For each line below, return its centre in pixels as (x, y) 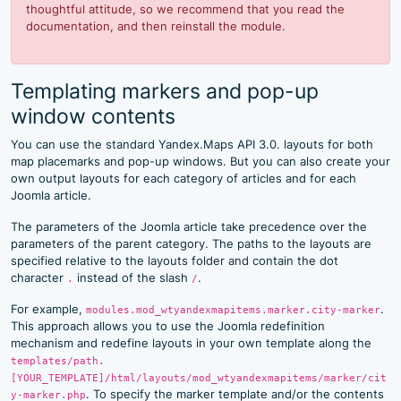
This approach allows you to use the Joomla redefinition (168, 326)
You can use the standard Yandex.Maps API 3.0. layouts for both (192, 144)
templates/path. (58, 361)
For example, (48, 309)
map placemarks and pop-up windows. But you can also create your (200, 161)
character (39, 277)
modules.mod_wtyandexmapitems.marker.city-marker (233, 310)
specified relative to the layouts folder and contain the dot (175, 260)
